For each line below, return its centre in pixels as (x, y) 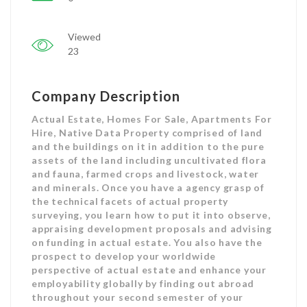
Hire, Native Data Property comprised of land (147, 133)
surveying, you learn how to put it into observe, (151, 215)
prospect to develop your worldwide (124, 256)
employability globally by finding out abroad (143, 283)
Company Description (106, 96)
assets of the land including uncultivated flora (149, 160)
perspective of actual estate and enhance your (149, 270)
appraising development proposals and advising (152, 229)
